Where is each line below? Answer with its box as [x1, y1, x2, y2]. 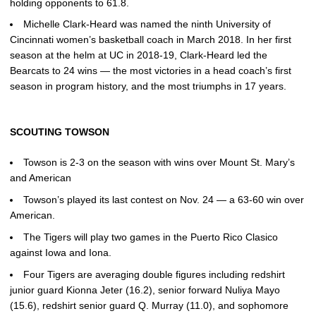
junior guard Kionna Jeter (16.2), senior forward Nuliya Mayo [10, 284, 280, 296]
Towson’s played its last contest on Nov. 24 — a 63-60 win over [23, 194, 304, 205]
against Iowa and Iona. [10, 246, 111, 258]
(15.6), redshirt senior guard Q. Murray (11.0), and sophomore [10, 299, 288, 311]
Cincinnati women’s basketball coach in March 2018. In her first [10, 34, 291, 46]
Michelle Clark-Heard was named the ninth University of [23, 18, 271, 30]
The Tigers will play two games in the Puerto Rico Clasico [23, 231, 278, 243]
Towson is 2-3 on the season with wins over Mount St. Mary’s [23, 157, 295, 169]
